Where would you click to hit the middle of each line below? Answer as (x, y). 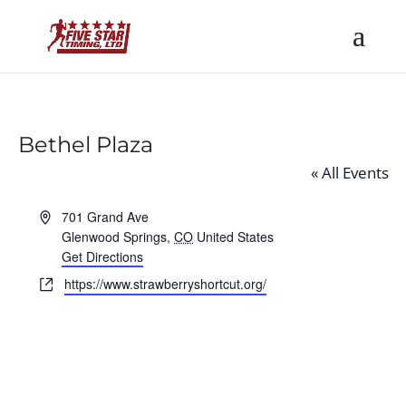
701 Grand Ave (106, 217)
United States (236, 237)
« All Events (349, 173)
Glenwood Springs (115, 237)
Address (62, 216)
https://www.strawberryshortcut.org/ (165, 284)
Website (62, 283)
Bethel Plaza (85, 145)
